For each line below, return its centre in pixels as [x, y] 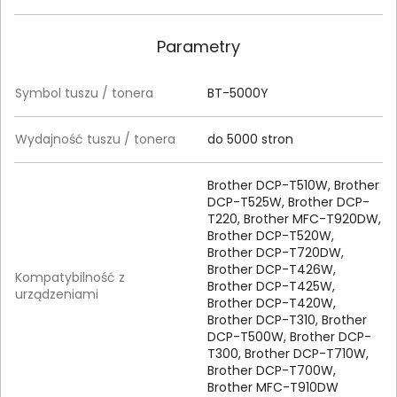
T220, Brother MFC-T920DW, [294, 218]
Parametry [198, 46]
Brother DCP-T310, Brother [287, 319]
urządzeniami [57, 294]
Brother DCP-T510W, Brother [293, 185]
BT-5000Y [238, 93]
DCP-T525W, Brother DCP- [288, 202]
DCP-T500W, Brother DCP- [289, 336]
